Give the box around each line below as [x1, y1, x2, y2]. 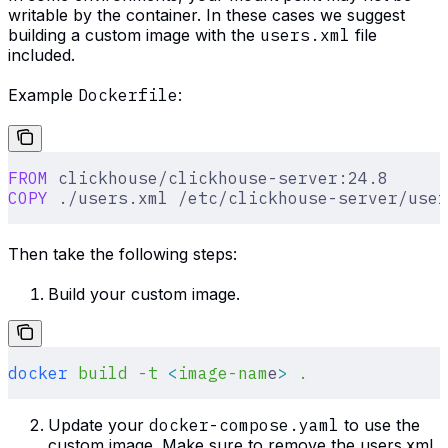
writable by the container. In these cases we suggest [8, 5, 405, 26]
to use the [339, 415, 420, 436]
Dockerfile [78, 85, 178, 106]
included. [8, 45, 75, 66]
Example [8, 85, 78, 106]
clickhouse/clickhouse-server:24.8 [48, 168, 388, 189]
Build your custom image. [48, 284, 240, 305]
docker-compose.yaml [149, 415, 339, 436]
